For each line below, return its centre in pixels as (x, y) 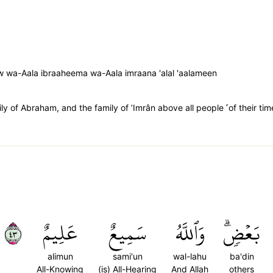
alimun (60, 256)
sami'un (127, 256)
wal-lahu (190, 256)
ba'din (242, 256)
